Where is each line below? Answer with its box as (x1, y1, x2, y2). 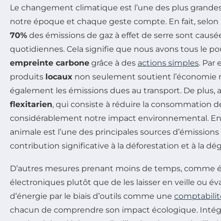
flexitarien (10, 99, 52, 109)
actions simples (138, 58, 199, 68)
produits (10, 72, 45, 81)
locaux (45, 72, 73, 81)
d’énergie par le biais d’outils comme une (10, 191, 174, 201)
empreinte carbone (10, 58, 89, 68)
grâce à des (89, 58, 138, 68)
